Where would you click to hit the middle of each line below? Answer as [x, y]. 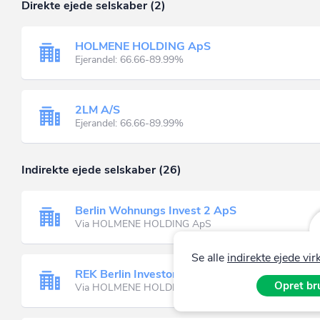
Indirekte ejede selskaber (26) [101, 170]
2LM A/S [97, 110]
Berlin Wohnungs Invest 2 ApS [156, 210]
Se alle [209, 258]
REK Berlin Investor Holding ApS [161, 274]
